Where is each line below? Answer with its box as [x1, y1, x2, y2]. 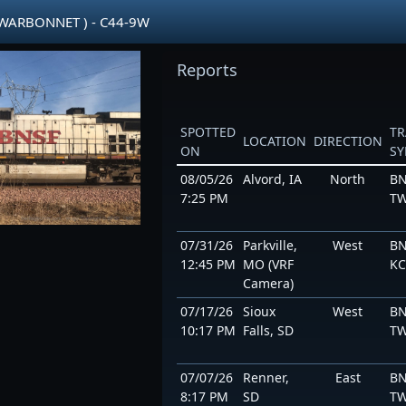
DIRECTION [313, 132, 382, 150]
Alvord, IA [242, 170, 302, 188]
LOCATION [242, 132, 306, 150]
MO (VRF [242, 256, 294, 273]
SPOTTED [179, 123, 236, 140]
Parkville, [242, 237, 297, 254]
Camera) [242, 275, 294, 292]
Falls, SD [242, 322, 294, 339]
